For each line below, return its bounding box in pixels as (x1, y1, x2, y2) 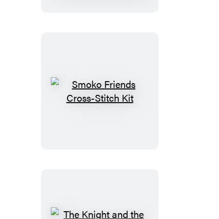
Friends (99, 103, 131, 118)
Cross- (99, 117, 128, 131)
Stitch (99, 131, 124, 145)
